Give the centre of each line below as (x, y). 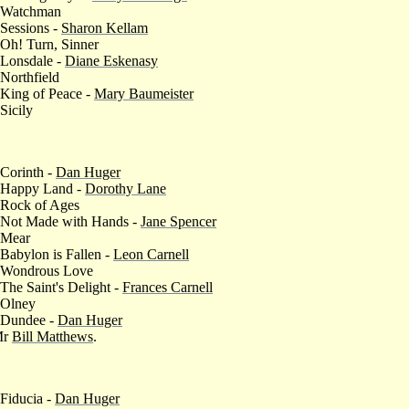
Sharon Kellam (105, 27)
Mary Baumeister (144, 93)
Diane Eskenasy (111, 60)
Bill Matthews (52, 336)
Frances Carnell (168, 287)
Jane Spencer (178, 221)
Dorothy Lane (126, 188)
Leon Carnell (151, 254)
